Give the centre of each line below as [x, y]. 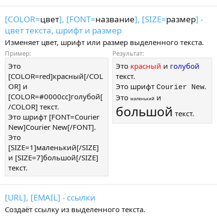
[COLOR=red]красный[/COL [56, 76]
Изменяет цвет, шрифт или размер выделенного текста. [104, 42]
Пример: [18, 54]
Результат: [128, 54]
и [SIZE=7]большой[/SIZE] [53, 158]
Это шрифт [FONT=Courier [54, 117]
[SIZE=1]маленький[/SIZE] [54, 147]
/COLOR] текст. [34, 107]
